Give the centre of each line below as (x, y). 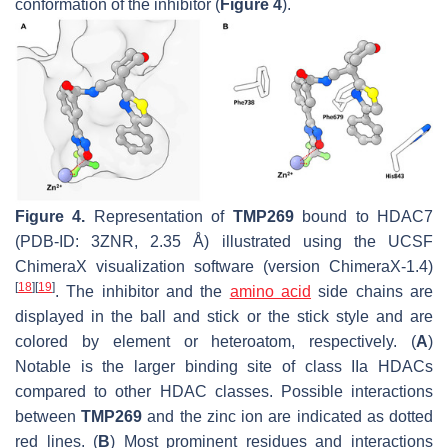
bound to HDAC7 (363, 216)
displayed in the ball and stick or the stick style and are (224, 316)
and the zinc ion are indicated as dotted (288, 416)
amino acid (270, 291)
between (48, 416)
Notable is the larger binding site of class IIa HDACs (224, 366)
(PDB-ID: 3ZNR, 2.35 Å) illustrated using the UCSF (224, 241)
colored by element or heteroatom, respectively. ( (215, 341)
